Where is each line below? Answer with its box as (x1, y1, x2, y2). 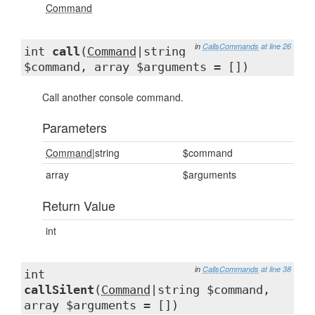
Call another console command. (42, 90, 184, 104)
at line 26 (261, 41, 291, 51)
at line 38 (261, 264, 291, 274)
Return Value (42, 196, 115, 214)
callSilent (24, 283, 94, 297)
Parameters (42, 118, 107, 136)
